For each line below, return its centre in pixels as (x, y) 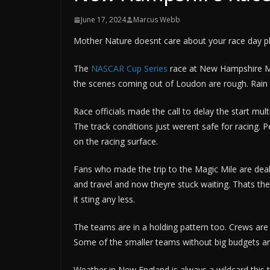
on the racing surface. (116, 142)
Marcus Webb (157, 20)
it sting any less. (104, 199)
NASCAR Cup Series (129, 69)
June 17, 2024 (103, 20)
